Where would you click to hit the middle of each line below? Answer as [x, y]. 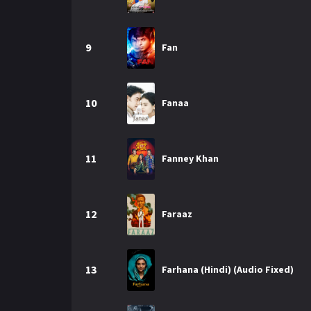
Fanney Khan [190, 158]
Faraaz [177, 214]
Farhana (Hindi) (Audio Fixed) [228, 269]
